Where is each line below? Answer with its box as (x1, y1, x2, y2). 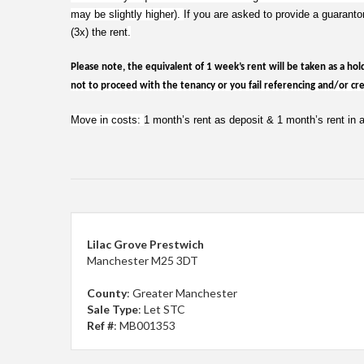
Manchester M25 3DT (87, 253, 198, 267)
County (87, 286, 127, 300)
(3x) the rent (71, 26, 128, 38)
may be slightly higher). (71, 8, 184, 20)
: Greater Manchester (127, 286, 237, 300)
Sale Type (87, 302, 138, 316)
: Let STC (138, 302, 185, 316)
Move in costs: (71, 114, 144, 126)
